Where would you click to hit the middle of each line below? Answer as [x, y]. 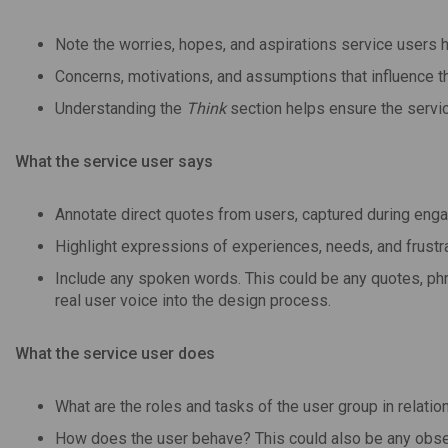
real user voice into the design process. [193, 300]
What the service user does [115, 353]
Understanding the [120, 108]
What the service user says [114, 161]
